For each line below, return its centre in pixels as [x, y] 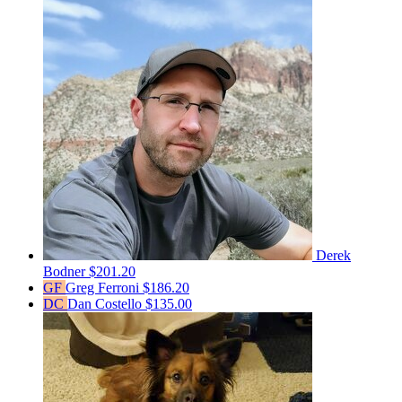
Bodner [66, 272]
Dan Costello [106, 304]
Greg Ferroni [104, 288]
